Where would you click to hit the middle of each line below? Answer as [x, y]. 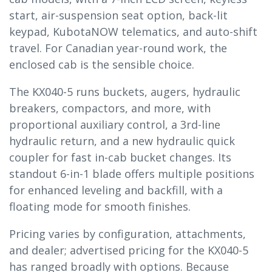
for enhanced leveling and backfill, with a [116, 190]
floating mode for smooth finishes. [100, 206]
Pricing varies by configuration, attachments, [127, 233]
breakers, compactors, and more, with [110, 108]
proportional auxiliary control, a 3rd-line [115, 124]
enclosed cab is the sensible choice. [102, 64]
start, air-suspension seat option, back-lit [118, 15]
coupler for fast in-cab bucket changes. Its [120, 157]
